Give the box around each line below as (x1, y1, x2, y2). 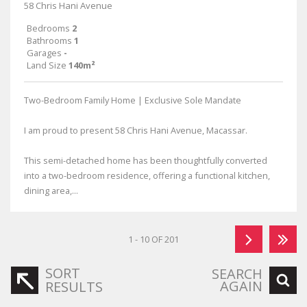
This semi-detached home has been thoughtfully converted (24, 154, 267, 167)
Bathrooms (27, 34, 72, 47)
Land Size (27, 59, 66, 71)
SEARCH (212, 265, 262, 283)
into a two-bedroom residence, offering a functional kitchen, (24, 169, 270, 182)
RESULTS (45, 278, 103, 296)
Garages (27, 47, 62, 59)
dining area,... (24, 184, 78, 197)
